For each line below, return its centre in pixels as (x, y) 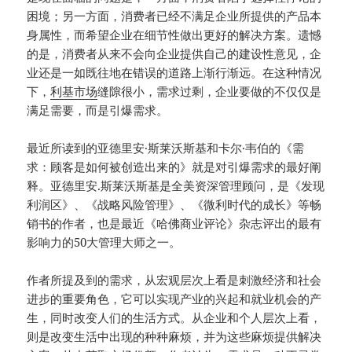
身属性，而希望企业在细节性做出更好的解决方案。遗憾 (174, 35)
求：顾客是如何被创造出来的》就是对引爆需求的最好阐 (174, 167)
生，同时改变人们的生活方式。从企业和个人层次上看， (174, 318)
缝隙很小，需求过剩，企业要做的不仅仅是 (210, 92)
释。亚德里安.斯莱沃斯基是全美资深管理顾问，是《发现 (176, 186)
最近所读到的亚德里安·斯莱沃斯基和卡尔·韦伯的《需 (166, 148)
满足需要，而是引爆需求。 (98, 110)
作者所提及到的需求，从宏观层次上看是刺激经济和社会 (174, 280)
